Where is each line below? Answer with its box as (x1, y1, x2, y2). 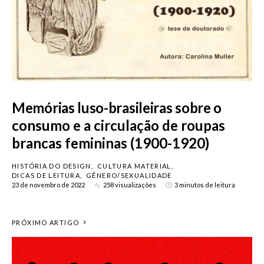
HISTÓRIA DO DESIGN (12, 162, 91, 170)
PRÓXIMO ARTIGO (12, 219, 80, 226)
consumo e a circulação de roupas (12, 117, 225, 134)
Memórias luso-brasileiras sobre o (12, 99, 222, 116)
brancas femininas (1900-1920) (12, 134, 209, 151)
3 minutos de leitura (174, 181, 235, 189)
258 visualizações (103, 181, 156, 189)
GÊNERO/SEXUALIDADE (86, 171, 172, 179)
